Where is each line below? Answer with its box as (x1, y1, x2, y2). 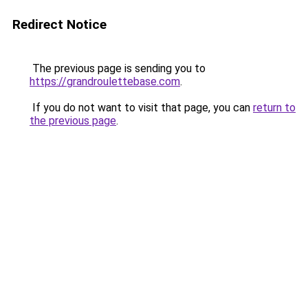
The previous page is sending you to (30, 62, 206, 75)
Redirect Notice (12, 16, 107, 32)
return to (253, 101, 296, 114)
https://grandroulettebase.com (30, 75, 180, 88)
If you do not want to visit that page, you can (30, 101, 253, 114)
